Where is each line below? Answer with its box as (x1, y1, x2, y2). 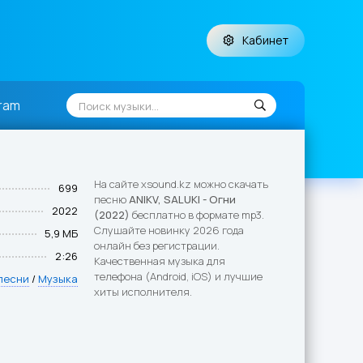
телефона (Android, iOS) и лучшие (94, 269, 263, 284)
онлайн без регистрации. (94, 238, 220, 253)
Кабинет (242, 32, 288, 48)
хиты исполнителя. (94, 284, 192, 299)
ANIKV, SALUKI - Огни (129, 192, 236, 207)
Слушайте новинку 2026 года (94, 223, 244, 237)
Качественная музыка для (94, 254, 225, 268)
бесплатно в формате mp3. (130, 207, 264, 222)
